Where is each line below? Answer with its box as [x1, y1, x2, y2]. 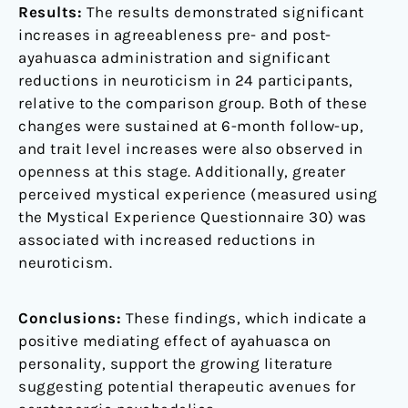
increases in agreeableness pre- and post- [18, 25, 331, 45]
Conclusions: [18, 309, 121, 328]
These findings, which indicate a [121, 309, 367, 328]
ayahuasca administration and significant [18, 48, 330, 67]
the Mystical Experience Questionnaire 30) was [18, 208, 367, 227]
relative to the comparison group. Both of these [18, 94, 368, 113]
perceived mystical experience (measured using [18, 185, 378, 204]
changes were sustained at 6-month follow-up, [18, 117, 363, 136]
